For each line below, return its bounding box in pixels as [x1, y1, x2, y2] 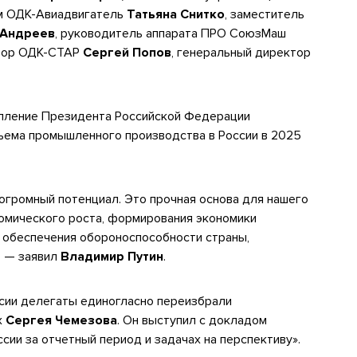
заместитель [230, 6, 304, 23]
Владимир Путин [61, 249, 163, 265]
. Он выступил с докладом [117, 312, 267, 329]
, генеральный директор [171, 45, 311, 61]
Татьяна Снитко [127, 6, 225, 23]
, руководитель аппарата [55, 25, 201, 42]
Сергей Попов [83, 45, 171, 61]
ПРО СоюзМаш [201, 25, 286, 42]
